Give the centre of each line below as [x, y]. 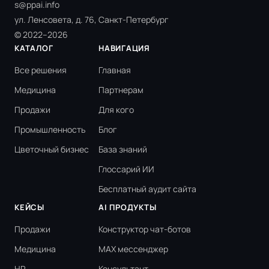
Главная [115, 70]
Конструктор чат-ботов [145, 229]
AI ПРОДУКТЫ [128, 207]
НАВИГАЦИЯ [125, 48]
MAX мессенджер [133, 249]
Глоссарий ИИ [126, 169]
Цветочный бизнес [52, 150]
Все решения [41, 70]
